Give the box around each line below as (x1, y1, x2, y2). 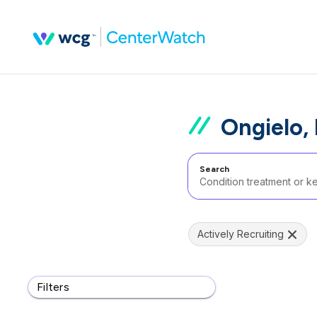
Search (200, 164, 229, 174)
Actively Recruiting (197, 228, 284, 240)
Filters (37, 280, 69, 294)
